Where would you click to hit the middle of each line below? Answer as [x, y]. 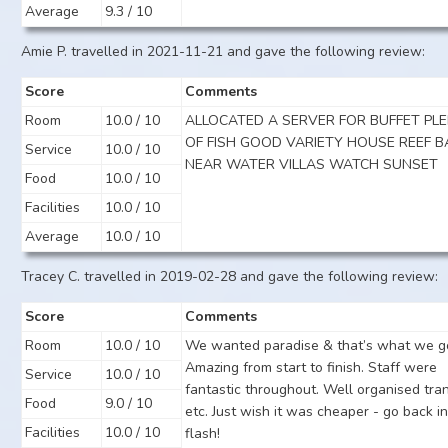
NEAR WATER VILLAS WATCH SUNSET [312, 164]
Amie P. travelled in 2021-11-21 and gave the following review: [223, 51]
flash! [203, 433]
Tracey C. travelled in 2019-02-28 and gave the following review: [230, 276]
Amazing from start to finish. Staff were [311, 367]
